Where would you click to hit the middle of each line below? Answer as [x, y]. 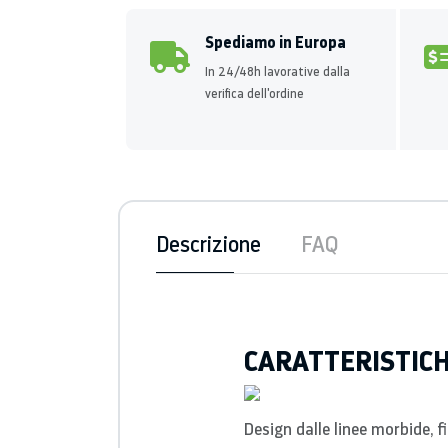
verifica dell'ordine [254, 93]
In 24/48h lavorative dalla [277, 71]
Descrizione [208, 243]
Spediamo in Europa [275, 42]
